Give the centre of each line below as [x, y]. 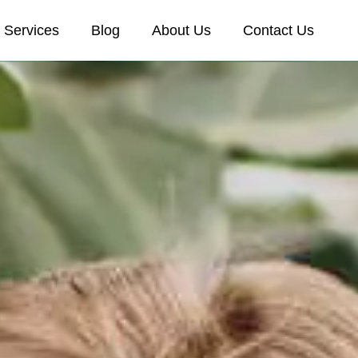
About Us [181, 30]
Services [31, 30]
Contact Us [278, 30]
